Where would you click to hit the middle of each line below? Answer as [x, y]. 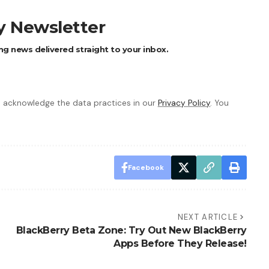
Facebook [146, 167]
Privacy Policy [184, 103]
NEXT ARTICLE [208, 217]
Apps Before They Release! [180, 243]
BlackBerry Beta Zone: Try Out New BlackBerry [131, 230]
